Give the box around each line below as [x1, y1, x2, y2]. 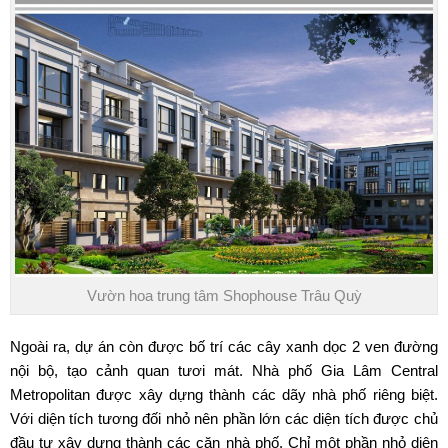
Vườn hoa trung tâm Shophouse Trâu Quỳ [86, 287, 362, 305]
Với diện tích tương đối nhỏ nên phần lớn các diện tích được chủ [10, 410, 438, 428]
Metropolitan [10, 386, 90, 404]
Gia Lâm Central [321, 362, 438, 380]
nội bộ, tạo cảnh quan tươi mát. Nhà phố [10, 362, 321, 380]
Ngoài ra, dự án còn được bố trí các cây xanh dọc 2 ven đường [10, 338, 438, 356]
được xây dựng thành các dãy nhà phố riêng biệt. [90, 386, 438, 404]
